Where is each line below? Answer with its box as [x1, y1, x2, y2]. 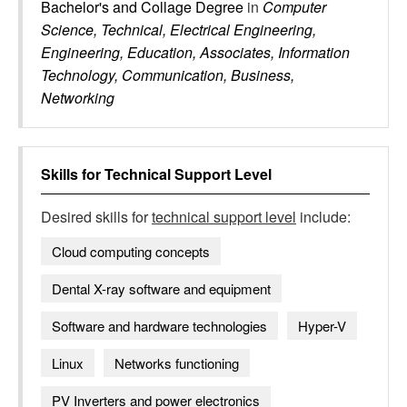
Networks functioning [114, 353, 239, 372]
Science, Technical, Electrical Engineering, [41, 19, 316, 40]
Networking [41, 87, 114, 108]
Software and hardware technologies [52, 316, 267, 335]
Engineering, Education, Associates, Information [41, 42, 350, 63]
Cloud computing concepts [52, 242, 210, 261]
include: [296, 206, 351, 227]
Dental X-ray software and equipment [52, 279, 271, 298]
